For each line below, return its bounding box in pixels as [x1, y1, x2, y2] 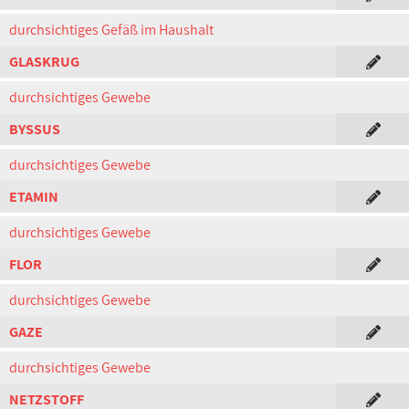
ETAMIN [9, 187, 58, 206]
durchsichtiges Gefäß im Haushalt [9, 20, 214, 39]
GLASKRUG [9, 52, 79, 71]
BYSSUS [9, 120, 60, 139]
